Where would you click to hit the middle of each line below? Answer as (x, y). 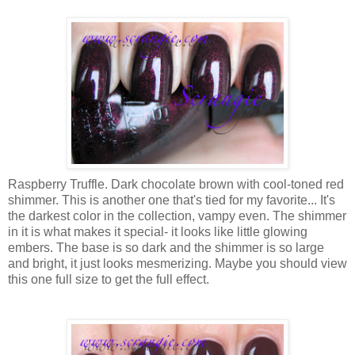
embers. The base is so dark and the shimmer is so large (166, 247)
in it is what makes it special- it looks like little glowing (158, 231)
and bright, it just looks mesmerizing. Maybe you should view (177, 263)
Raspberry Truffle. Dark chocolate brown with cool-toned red (176, 184)
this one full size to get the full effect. (109, 279)
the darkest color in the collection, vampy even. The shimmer (177, 216)
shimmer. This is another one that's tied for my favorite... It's (172, 200)
